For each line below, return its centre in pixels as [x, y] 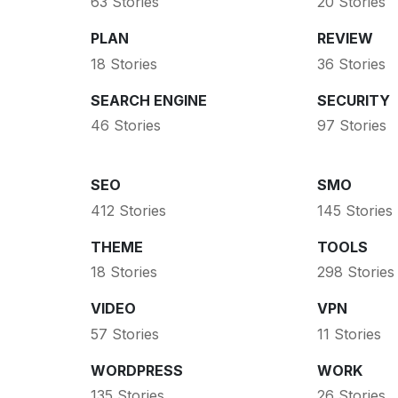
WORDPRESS [137, 370]
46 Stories [126, 126]
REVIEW [345, 39]
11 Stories [349, 334]
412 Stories [128, 210]
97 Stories [351, 126]
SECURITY [353, 100]
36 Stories [351, 64]
